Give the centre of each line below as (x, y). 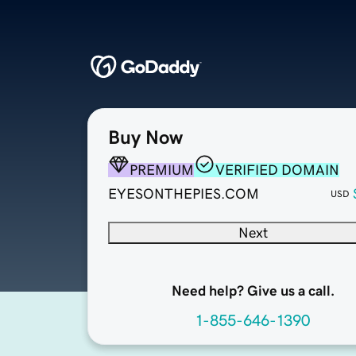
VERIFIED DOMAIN (277, 170)
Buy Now (145, 138)
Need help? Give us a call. (253, 291)
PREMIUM (162, 170)
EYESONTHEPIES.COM (184, 194)
